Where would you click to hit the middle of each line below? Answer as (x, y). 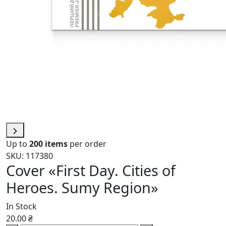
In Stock (21, 207)
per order (87, 144)
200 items (48, 144)
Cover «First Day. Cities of (91, 171)
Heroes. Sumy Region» (82, 188)
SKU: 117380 (30, 156)
